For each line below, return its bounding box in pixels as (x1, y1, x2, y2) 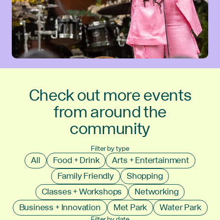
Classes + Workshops (41, 185, 122, 199)
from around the (54, 99, 166, 126)
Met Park (113, 200, 147, 215)
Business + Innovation (19, 200, 101, 215)
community (70, 116, 150, 143)
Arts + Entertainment (112, 153, 189, 167)
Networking (135, 185, 179, 199)
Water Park (160, 200, 201, 215)
